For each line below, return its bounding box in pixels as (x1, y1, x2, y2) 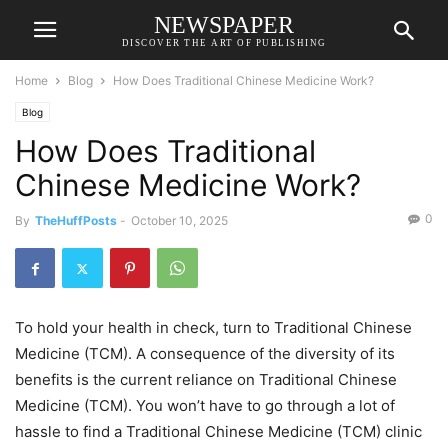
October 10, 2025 (131, 213, 228, 228)
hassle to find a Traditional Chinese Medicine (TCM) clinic (15, 422, 422, 441)
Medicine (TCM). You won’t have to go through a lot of (15, 396, 395, 415)
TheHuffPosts (35, 213, 117, 228)
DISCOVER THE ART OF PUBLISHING (121, 37, 327, 48)
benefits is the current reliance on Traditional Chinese (15, 370, 397, 389)
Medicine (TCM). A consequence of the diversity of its (15, 344, 395, 363)
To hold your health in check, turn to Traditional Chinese (15, 318, 412, 337)
